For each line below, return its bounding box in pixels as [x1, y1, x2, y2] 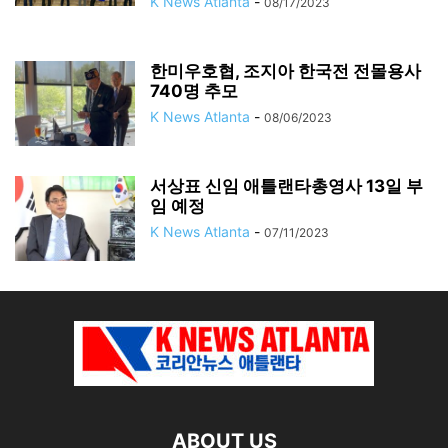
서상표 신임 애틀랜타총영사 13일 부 [150, 176, 423, 196]
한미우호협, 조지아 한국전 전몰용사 [150, 61, 421, 81]
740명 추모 [150, 81, 238, 101]
